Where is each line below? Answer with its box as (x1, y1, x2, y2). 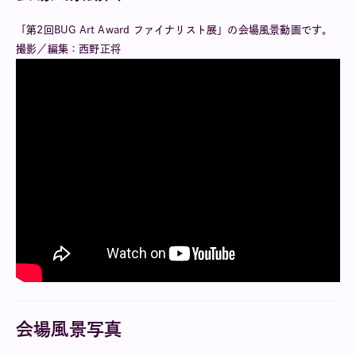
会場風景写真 (16, 319, 122, 338)
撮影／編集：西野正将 (16, 43, 121, 54)
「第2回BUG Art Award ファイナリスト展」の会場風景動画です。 (16, 24, 333, 35)
